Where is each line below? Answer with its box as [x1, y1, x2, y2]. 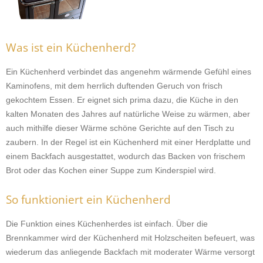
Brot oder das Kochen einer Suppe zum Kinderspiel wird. [6, 166, 216, 175]
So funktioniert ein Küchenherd [6, 192, 171, 207]
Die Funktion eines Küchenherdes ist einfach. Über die [6, 219, 208, 228]
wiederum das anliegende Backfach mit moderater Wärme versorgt [6, 247, 255, 257]
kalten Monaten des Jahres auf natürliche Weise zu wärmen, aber [6, 109, 250, 119]
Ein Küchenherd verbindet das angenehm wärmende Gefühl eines [6, 67, 251, 76]
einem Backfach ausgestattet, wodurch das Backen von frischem [6, 151, 245, 161]
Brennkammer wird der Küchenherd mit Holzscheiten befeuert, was [6, 233, 255, 242]
